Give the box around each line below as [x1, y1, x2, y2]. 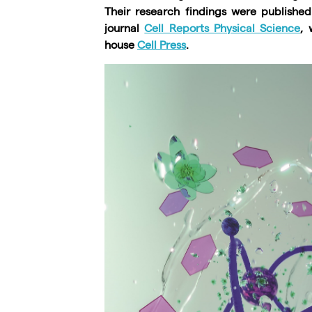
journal [104, 21, 145, 34]
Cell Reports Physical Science [144, 21, 301, 34]
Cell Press [137, 38, 186, 51]
